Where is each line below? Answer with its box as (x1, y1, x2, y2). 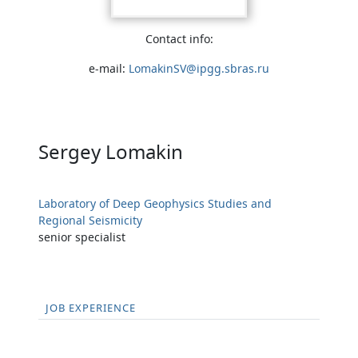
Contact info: (145, 30, 213, 46)
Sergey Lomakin (38, 137, 183, 165)
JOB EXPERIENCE (46, 300, 136, 315)
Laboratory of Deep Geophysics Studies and (38, 195, 272, 211)
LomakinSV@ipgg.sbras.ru (129, 60, 269, 76)
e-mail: (89, 60, 129, 76)
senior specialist (38, 229, 125, 245)
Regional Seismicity (38, 212, 142, 228)
